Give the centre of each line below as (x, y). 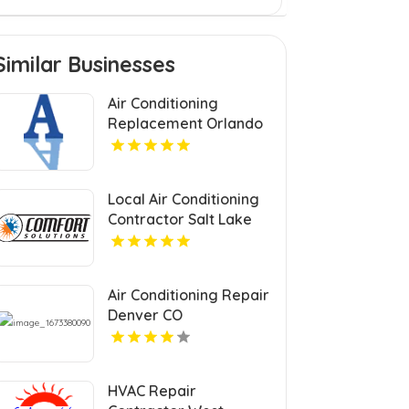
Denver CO (146, 315)
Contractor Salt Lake (180, 219)
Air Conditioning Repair (189, 294)
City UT (133, 239)
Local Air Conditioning (184, 199)
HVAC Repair (152, 390)
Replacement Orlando (186, 123)
